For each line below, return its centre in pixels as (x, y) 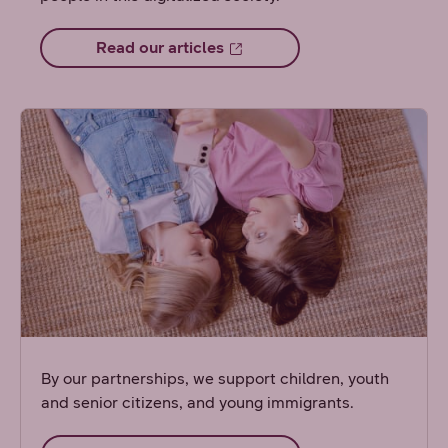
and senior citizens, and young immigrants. (198, 403)
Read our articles (160, 47)
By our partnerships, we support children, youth (215, 379)
